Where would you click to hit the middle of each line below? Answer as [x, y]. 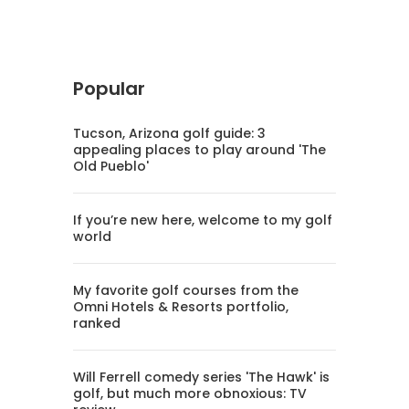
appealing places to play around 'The [199, 150]
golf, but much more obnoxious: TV [190, 394]
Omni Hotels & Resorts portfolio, [181, 307]
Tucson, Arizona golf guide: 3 [169, 134]
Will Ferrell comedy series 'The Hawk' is [201, 378]
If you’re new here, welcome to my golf [203, 220]
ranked [97, 324]
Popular [109, 89]
